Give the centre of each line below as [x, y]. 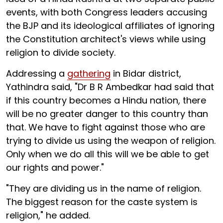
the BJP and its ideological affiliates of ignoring [110, 26]
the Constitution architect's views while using [106, 39]
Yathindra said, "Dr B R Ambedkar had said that [110, 87]
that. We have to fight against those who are [106, 127]
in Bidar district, [146, 73]
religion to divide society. [61, 53]
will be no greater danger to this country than [107, 114]
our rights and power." [55, 167]
